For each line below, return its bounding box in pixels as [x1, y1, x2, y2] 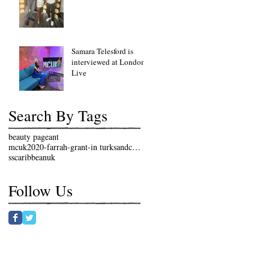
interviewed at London [71, 56, 145, 68]
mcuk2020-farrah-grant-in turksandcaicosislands [132, 141, 141, 153]
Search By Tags [8, 105, 107, 126]
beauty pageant [8, 131, 59, 143]
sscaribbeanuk [8, 151, 55, 163]
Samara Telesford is [71, 46, 133, 57]
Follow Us [8, 180, 73, 201]
